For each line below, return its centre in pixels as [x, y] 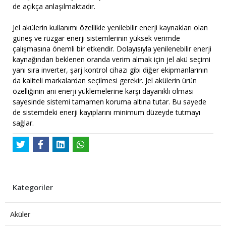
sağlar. [23, 123]
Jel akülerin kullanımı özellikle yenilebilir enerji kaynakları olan [110, 27]
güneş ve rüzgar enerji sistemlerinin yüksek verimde [96, 38]
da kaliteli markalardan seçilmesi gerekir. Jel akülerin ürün [105, 80]
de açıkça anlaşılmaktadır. [54, 6]
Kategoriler [33, 187]
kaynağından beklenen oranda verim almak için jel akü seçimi [111, 59]
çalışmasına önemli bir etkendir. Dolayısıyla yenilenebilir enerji [112, 49]
